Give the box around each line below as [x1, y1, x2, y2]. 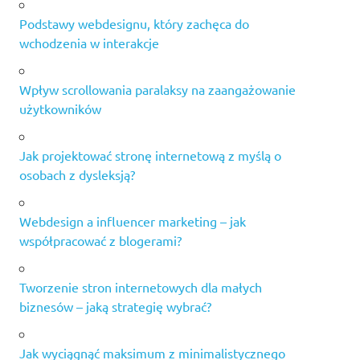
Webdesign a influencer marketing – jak [19, 213, 246, 230]
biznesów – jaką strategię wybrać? [19, 298, 211, 315]
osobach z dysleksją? [19, 166, 135, 183]
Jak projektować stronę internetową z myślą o [19, 147, 281, 164]
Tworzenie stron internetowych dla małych [19, 279, 262, 296]
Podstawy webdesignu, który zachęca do [19, 15, 249, 32]
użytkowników [19, 100, 101, 117]
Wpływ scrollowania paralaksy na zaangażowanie [19, 81, 296, 98]
